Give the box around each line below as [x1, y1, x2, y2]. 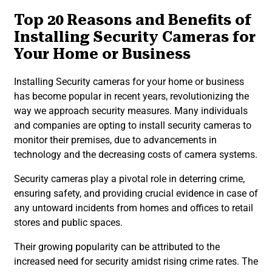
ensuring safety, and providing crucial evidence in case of [14, 188, 258, 200]
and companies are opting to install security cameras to [14, 120, 251, 132]
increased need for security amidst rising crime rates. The [14, 256, 258, 268]
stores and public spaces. [14, 217, 123, 229]
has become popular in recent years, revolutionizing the [14, 90, 249, 103]
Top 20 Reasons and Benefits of [14, 12, 251, 29]
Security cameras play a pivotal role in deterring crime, [14, 173, 245, 185]
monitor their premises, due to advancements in [14, 134, 217, 146]
